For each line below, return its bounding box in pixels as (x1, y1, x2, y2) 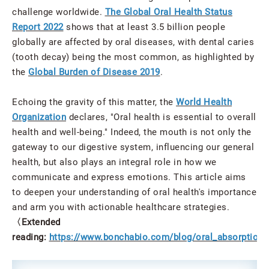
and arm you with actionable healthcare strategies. (12, 201, 229, 213)
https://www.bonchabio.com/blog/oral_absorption (49, 231, 264, 243)
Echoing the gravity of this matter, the (12, 96, 176, 107)
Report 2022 (12, 21, 64, 32)
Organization (12, 111, 66, 122)
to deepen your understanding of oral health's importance (12, 186, 256, 198)
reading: (12, 231, 49, 243)
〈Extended (12, 216, 61, 228)
